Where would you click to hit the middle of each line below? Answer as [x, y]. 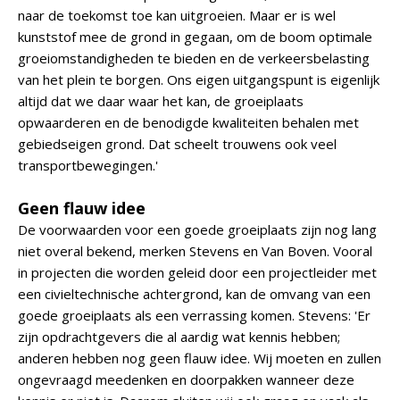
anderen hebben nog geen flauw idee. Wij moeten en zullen [200, 358]
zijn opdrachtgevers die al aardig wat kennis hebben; [179, 337]
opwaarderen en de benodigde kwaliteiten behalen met [188, 122]
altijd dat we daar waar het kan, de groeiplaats [161, 101]
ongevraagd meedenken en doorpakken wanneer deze [186, 379]
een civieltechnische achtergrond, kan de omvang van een [194, 294]
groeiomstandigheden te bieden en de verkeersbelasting [194, 58]
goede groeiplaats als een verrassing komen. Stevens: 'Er [194, 315]
